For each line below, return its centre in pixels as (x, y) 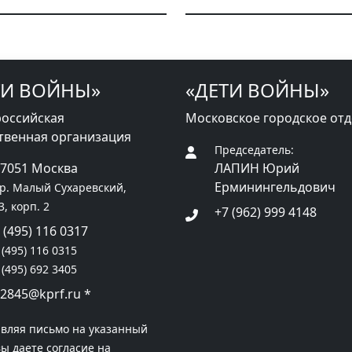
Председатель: (255, 150)
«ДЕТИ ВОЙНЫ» (257, 90)
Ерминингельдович (275, 187)
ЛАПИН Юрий (257, 169)
